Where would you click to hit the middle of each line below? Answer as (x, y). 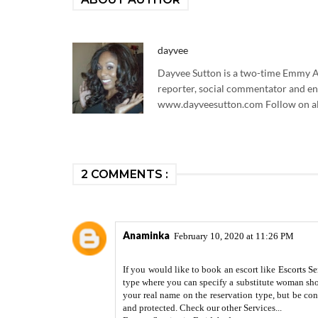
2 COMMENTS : (125, 174)
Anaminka (146, 235)
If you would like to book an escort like (201, 269)
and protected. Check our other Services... (202, 308)
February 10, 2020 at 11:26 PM (234, 236)
